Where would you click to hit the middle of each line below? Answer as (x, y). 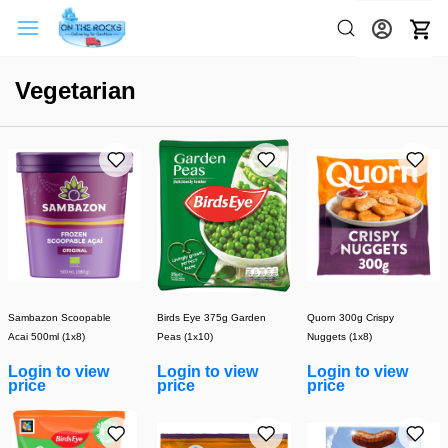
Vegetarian (75, 90)
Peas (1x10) (185, 337)
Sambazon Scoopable (59, 318)
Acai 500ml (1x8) (46, 337)
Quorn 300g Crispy (350, 318)
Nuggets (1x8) (339, 337)
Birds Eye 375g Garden (212, 318)
